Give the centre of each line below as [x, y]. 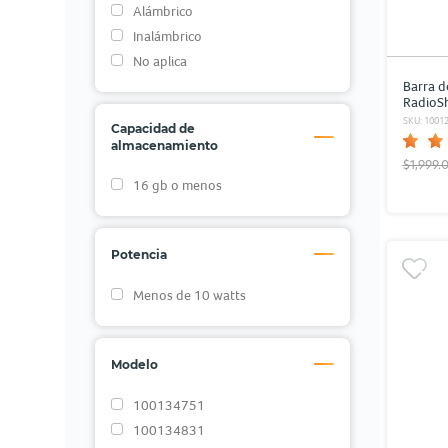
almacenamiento [164, 145]
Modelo [134, 364]
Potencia [138, 254]
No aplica [159, 61]
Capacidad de [152, 128]
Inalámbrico [167, 36]
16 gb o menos [177, 185]
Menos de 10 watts [189, 295]
